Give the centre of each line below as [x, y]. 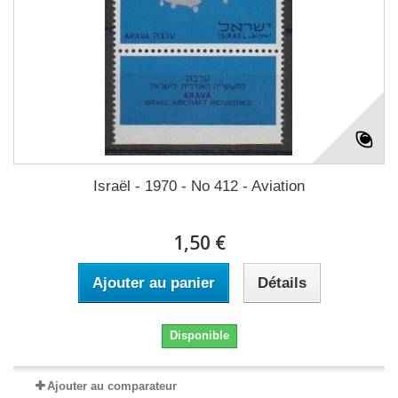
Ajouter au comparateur [112, 386]
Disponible [199, 335]
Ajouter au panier [153, 283]
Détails [282, 283]
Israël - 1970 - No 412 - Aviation [199, 186]
